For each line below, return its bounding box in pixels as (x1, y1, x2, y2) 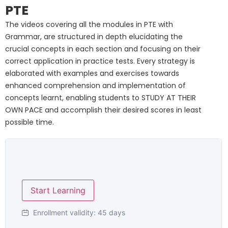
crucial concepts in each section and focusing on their (5, 43, 201, 54)
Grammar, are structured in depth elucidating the (5, 31, 183, 42)
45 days (98, 208, 125, 217)
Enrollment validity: (33, 208, 96, 217)
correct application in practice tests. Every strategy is (5, 55, 195, 66)
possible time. (5, 117, 54, 127)
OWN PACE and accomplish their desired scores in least (5, 104, 202, 115)
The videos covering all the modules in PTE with (5, 19, 173, 30)
